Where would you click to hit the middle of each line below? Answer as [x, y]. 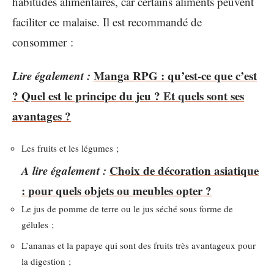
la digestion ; [46, 261]
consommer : [43, 42]
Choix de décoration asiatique [184, 170]
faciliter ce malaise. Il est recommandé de [107, 21]
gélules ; [38, 224]
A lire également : [64, 170]
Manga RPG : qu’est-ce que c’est [175, 76]
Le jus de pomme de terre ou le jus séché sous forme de [127, 209]
